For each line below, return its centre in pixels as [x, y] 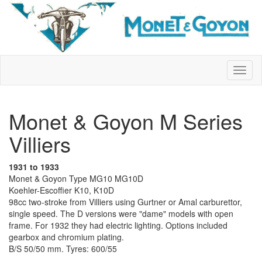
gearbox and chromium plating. [66, 237]
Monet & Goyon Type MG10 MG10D [76, 179]
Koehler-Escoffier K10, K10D [61, 190]
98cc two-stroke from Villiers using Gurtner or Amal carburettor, [125, 202]
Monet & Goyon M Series [126, 121]
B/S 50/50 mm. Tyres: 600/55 [63, 249]
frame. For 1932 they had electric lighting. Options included [118, 225]
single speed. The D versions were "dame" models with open [121, 214]
